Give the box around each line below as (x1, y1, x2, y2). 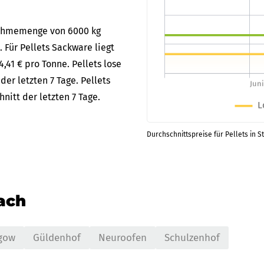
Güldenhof (33, 232, 81, 244)
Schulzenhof (164, 232, 220, 244)
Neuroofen (98, 232, 147, 244)
